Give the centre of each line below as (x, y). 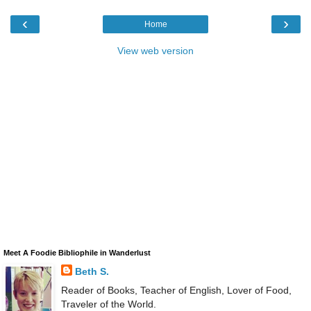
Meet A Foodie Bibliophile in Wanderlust (77, 253)
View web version (155, 51)
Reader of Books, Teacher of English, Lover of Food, (176, 291)
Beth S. (92, 272)
